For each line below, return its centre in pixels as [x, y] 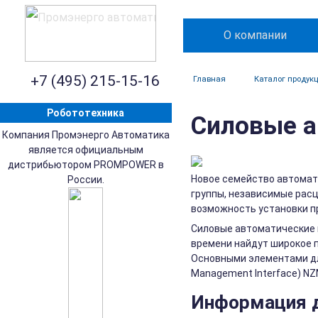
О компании [255, 35]
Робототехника [86, 113]
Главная [209, 79]
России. [86, 180]
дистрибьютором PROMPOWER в [86, 165]
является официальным [86, 150]
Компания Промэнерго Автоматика [86, 135]
